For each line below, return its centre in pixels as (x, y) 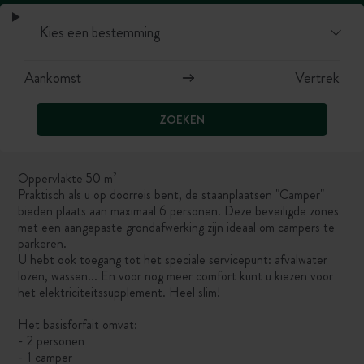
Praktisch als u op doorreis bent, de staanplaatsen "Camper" (171, 195)
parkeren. (43, 244)
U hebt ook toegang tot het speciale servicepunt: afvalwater (173, 260)
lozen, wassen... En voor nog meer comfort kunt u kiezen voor (176, 276)
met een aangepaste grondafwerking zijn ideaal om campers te (177, 227)
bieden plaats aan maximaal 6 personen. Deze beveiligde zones (179, 211)
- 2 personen (52, 341)
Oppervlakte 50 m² (68, 179)
